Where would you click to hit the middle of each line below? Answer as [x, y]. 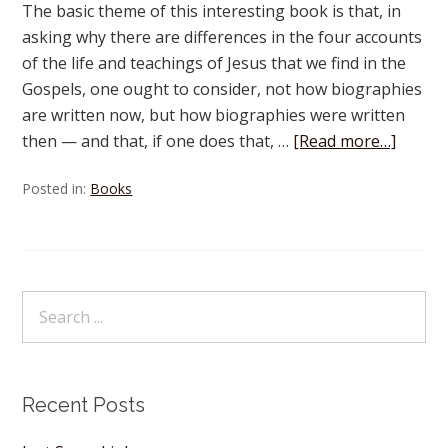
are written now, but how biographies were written [214, 115]
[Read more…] [345, 141]
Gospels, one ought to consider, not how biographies [222, 89]
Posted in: [56, 188]
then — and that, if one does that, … [158, 141]
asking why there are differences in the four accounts [222, 37]
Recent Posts [84, 405]
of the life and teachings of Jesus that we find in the [214, 63]
